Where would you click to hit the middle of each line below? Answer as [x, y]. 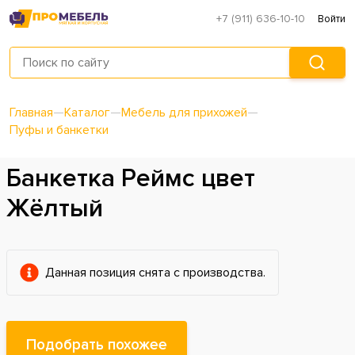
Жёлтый [55, 209]
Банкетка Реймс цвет [131, 179]
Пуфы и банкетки [59, 130]
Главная [31, 113]
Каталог [87, 113]
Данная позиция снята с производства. [155, 273]
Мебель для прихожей [184, 113]
